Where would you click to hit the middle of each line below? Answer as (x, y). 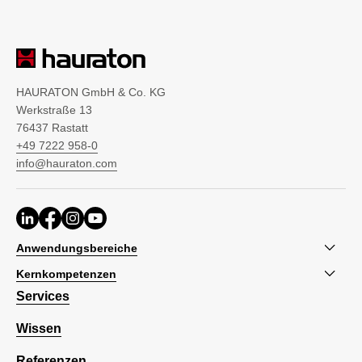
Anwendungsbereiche (77, 248)
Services (43, 297)
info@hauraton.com (67, 164)
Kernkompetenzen (66, 274)
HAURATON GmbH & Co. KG (91, 93)
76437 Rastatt (52, 128)
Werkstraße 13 (54, 110)
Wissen (39, 329)
